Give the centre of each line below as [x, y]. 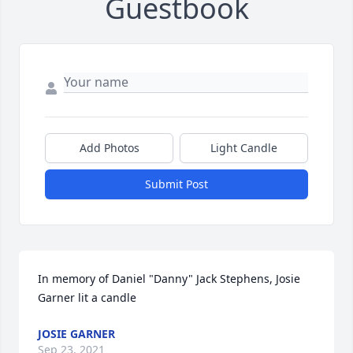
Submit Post [176, 184]
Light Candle [244, 148]
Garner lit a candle [87, 298]
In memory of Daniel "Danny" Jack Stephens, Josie [169, 279]
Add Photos [109, 148]
